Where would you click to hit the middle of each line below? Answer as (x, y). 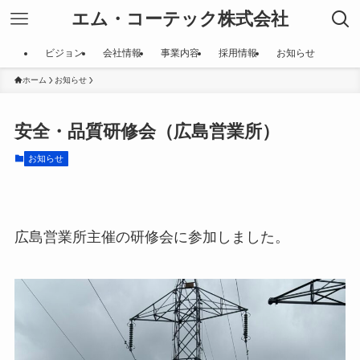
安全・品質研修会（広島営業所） (147, 132)
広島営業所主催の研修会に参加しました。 (151, 237)
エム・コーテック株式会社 (180, 19)
